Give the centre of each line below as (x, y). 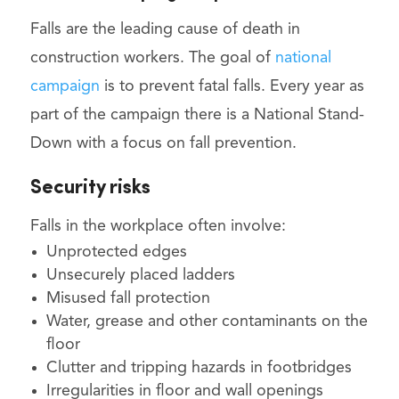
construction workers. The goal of (152, 57)
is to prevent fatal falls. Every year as (232, 86)
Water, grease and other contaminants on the (207, 321)
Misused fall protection (128, 298)
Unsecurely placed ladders (140, 275)
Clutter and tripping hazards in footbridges (199, 367)
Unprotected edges (116, 252)
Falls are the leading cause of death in (165, 29)
